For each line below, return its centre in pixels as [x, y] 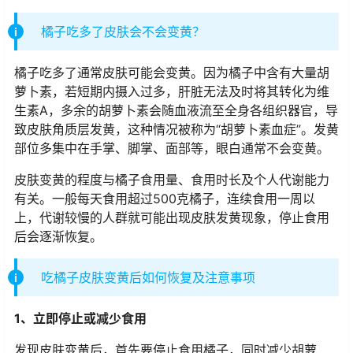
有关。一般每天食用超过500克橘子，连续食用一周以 [165, 199]
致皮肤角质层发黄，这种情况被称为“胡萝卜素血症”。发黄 [176, 130]
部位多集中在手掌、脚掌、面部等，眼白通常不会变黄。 [172, 149]
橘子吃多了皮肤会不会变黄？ [123, 32]
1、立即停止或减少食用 [80, 319]
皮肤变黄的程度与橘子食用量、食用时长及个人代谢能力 [172, 180]
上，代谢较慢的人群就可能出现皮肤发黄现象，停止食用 [172, 218]
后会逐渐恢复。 [58, 237]
